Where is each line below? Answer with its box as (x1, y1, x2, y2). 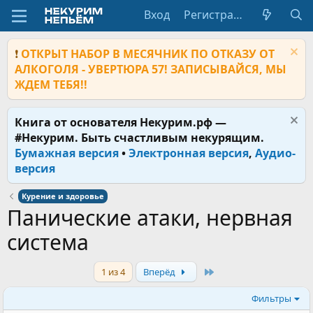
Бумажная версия (15, 145, 119, 161)
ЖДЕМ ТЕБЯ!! (15, 77, 87, 92)
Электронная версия (129, 145, 249, 161)
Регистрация (233, 7, 242, 22)
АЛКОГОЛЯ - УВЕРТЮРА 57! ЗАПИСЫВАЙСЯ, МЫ (15, 61, 286, 77)
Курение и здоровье (22, 191, 105, 201)
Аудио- (255, 145, 296, 161)
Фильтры (252, 292, 292, 305)
